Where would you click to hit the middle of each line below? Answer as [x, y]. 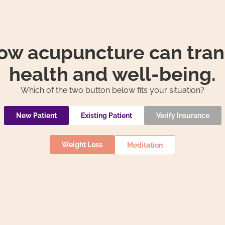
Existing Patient [106, 116]
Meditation [145, 145]
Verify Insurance [183, 116]
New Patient [36, 116]
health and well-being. [112, 74]
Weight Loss [82, 145]
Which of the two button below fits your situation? [113, 90]
